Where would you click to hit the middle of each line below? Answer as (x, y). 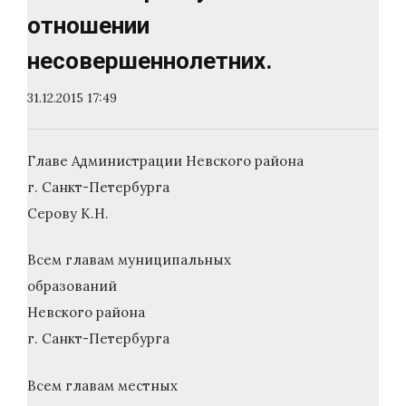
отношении (88, 26)
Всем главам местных (102, 385)
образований (72, 286)
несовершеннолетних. (150, 61)
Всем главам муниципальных (129, 260)
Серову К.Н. (68, 213)
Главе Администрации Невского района (165, 160)
